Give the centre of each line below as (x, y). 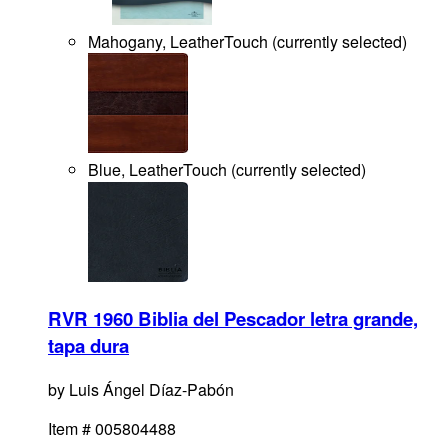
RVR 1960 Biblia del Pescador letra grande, (233, 319)
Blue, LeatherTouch (157, 170)
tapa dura (88, 346)
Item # (69, 429)
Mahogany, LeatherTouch (178, 41)
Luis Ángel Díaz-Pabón (151, 390)
